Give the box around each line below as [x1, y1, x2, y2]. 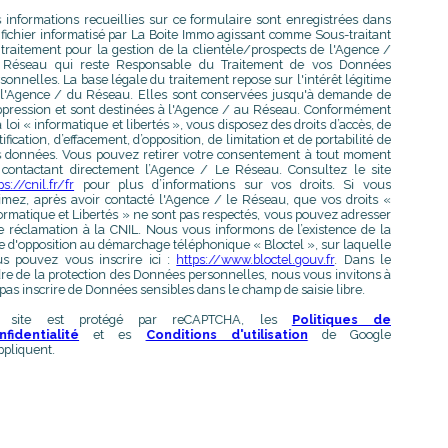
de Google [307, 327, 392, 343]
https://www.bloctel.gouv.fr [176, 252, 335, 268]
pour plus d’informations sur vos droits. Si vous [74, 177, 391, 193]
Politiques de [291, 312, 391, 328]
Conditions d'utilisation [145, 327, 308, 343]
